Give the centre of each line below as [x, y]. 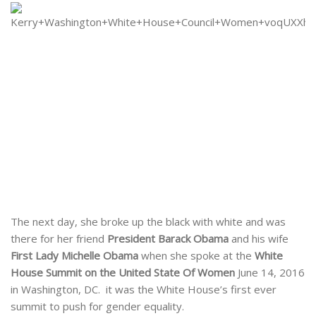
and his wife [259, 239]
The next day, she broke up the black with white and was [148, 222]
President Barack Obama [168, 239]
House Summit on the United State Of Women [123, 273]
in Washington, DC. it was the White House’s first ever [144, 290]
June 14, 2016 [270, 273]
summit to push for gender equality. [97, 306]
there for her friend [59, 239]
